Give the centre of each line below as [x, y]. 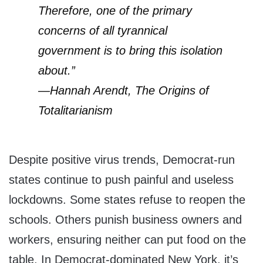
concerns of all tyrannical [103, 31]
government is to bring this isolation [130, 51]
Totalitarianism [75, 111]
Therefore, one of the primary [115, 11]
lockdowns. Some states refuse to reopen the [127, 200]
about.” [57, 71]
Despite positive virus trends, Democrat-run [122, 160]
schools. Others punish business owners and [125, 220]
